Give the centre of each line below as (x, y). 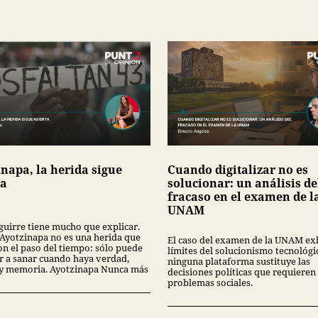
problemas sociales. (210, 282)
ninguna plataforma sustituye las (239, 261)
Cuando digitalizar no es (238, 169)
